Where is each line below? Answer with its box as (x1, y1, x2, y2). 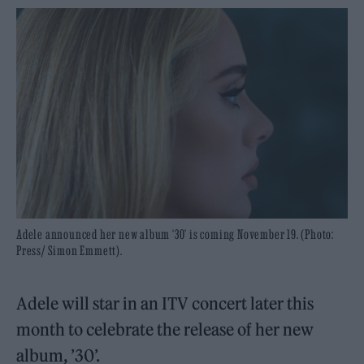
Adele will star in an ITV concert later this (16, 293, 314, 314)
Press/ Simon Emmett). (16, 243, 123, 258)
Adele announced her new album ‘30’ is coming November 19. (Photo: (16, 227, 334, 242)
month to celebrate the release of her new (16, 319, 314, 340)
